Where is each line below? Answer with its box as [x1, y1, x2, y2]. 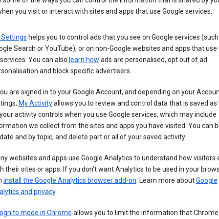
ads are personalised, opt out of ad [99, 56, 207, 64]
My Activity [18, 99, 52, 108]
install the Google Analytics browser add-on [3, 176, 136, 185]
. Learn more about [136, 176, 196, 185]
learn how [68, 56, 99, 64]
